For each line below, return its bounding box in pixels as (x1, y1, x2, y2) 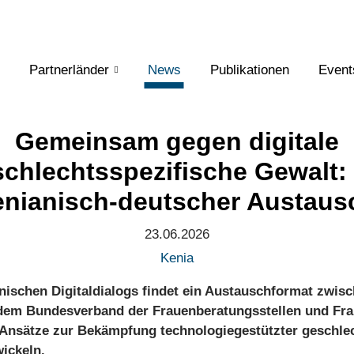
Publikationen (209, 62, 289, 77)
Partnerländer (28, 62, 109, 77)
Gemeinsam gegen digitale (15, 127, 339, 156)
